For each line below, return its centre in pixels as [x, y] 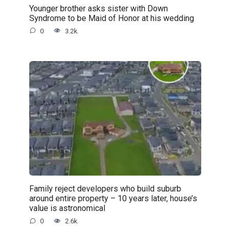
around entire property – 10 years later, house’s [113, 198]
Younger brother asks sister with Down [98, 8]
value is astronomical [67, 208]
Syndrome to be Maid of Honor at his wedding [111, 18]
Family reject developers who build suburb [105, 188]
